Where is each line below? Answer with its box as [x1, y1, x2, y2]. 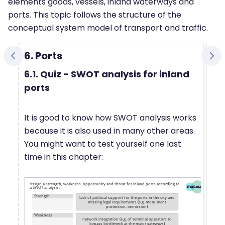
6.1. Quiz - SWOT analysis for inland [24, 67, 189, 80]
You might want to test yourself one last [24, 138, 181, 150]
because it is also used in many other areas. [24, 125, 195, 137]
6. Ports [24, 48, 62, 63]
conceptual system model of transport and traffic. [8, 22, 208, 34]
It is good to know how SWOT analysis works [24, 111, 196, 124]
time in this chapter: [24, 151, 103, 163]
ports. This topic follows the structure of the [8, 9, 181, 21]
